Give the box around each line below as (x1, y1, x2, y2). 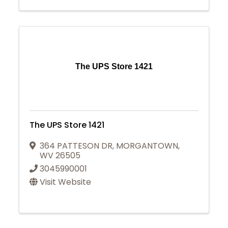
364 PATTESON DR (40, 139, 113, 152)
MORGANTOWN (116, 139, 179, 152)
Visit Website (40, 176, 92, 188)
